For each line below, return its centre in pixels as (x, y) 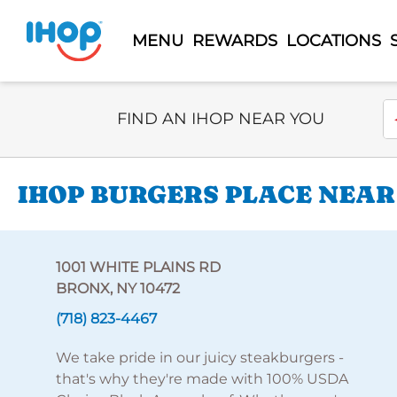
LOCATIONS (333, 40)
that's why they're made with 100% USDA (202, 379)
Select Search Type (183, 109)
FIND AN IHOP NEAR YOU (221, 119)
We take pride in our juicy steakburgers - (199, 358)
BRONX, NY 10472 (117, 288)
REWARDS (234, 40)
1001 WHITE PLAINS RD (138, 267)
